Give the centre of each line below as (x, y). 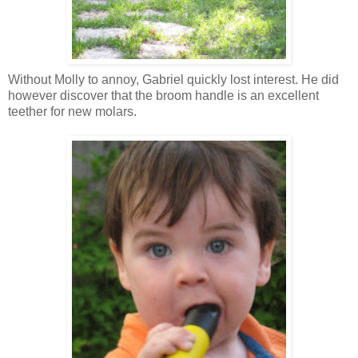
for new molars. (92, 112)
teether (28, 112)
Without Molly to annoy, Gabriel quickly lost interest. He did (173, 80)
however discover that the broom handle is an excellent (163, 96)
